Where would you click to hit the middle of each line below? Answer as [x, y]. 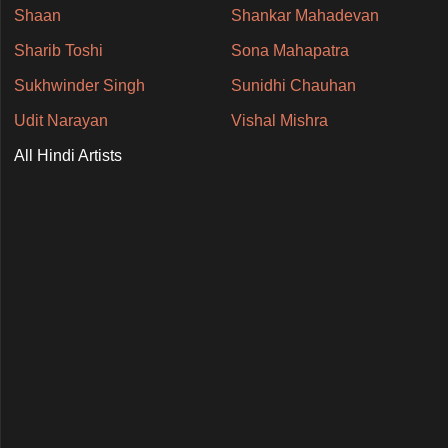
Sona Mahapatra [289, 50]
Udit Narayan [60, 120]
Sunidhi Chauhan [293, 85]
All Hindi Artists [67, 155]
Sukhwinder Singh [79, 85]
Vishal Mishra [279, 120]
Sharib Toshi [58, 50]
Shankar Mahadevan [304, 15]
